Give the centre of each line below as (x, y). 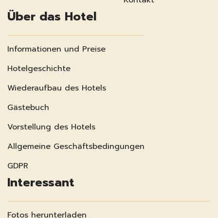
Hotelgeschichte (39, 68)
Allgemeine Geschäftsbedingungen (76, 146)
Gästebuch (28, 107)
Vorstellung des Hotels (51, 127)
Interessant (41, 182)
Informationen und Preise (56, 49)
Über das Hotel (52, 16)
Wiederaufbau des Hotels (57, 88)
